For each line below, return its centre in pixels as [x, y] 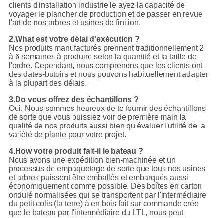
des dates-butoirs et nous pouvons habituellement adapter [108, 74]
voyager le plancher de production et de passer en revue [105, 14]
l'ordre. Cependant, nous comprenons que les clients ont [105, 66]
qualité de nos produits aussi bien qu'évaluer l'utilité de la [107, 126]
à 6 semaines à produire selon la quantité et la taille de [102, 57]
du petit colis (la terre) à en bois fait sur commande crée [103, 204]
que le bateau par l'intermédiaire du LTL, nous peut [96, 213]
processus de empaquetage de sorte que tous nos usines [107, 169]
